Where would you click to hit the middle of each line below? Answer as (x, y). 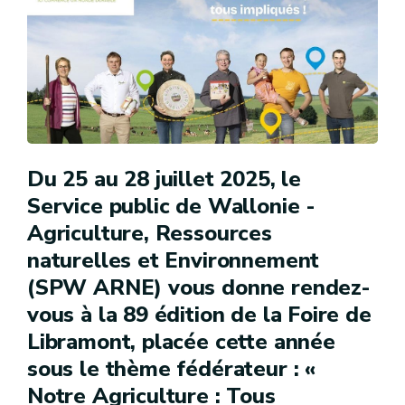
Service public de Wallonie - (171, 206)
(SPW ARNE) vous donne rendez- (199, 287)
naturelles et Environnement (174, 260)
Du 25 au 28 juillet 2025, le (164, 179)
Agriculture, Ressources (150, 233)
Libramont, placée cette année (181, 341)
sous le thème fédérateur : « (171, 368)
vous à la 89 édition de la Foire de (199, 314)
